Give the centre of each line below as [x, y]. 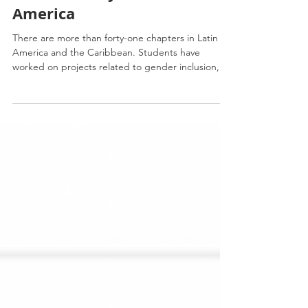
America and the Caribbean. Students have [106, 77]
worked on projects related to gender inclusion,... [120, 91]
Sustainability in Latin [95, 18]
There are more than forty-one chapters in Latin [115, 63]
